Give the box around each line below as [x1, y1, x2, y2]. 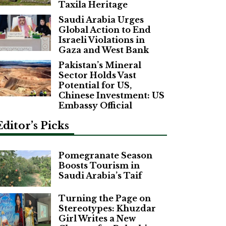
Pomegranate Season [59, 150, 152, 160]
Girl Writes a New [59, 213, 136, 223]
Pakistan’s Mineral [59, 60, 141, 70]
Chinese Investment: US [59, 90, 164, 100]
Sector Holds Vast [59, 70, 136, 80]
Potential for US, [59, 80, 132, 90]
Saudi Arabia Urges [59, 14, 144, 25]
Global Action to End [59, 24, 151, 35]
